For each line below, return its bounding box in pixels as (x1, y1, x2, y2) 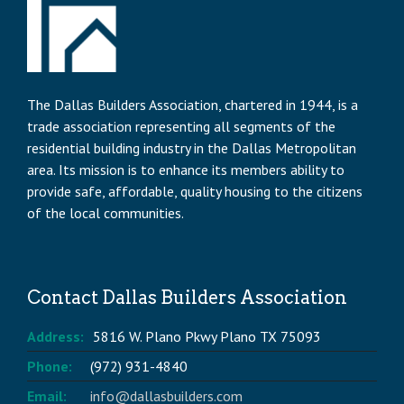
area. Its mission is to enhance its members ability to (27, 161, 344, 179)
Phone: (27, 357, 72, 376)
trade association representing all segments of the (27, 117, 335, 136)
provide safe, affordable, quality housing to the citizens (27, 182, 363, 201)
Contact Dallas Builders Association (27, 287, 347, 309)
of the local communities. (27, 204, 184, 223)
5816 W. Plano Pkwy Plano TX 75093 (93, 327, 321, 346)
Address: (27, 327, 84, 346)
